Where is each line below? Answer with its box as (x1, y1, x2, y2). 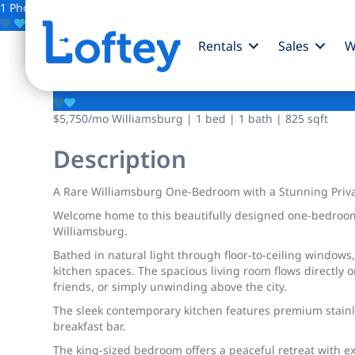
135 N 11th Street (53, 48, 296, 86)
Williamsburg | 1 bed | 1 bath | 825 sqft (109, 111, 329, 126)
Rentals (197, 36, 242, 55)
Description (53, 143, 187, 175)
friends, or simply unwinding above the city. (53, 279, 288, 294)
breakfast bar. (53, 319, 127, 334)
